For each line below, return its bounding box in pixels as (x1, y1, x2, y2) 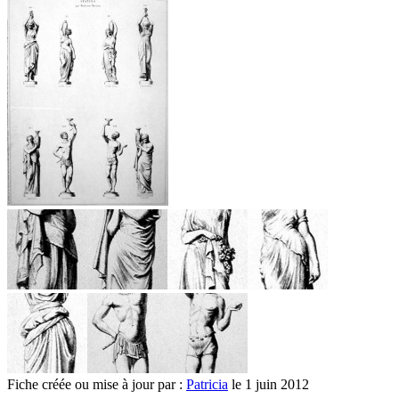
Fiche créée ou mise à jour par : (7, 376, 186, 392)
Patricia (186, 376, 228, 392)
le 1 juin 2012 (228, 376, 309, 392)
